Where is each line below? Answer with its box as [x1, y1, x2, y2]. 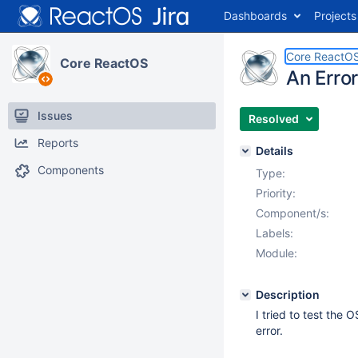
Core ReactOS [60, 55, 148, 71]
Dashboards [224, 9, 287, 22]
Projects [314, 9, 356, 22]
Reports [38, 136, 78, 149]
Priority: [256, 186, 296, 200]
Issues [38, 109, 73, 122]
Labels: [256, 226, 293, 240]
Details [256, 144, 293, 157]
